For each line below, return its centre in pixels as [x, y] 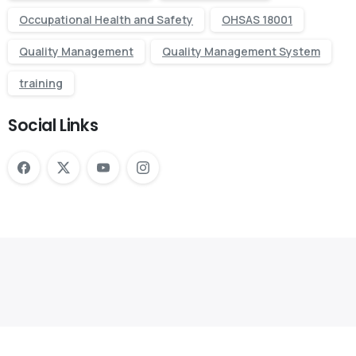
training [41, 83]
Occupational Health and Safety [106, 19]
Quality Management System [241, 51]
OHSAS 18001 [257, 19]
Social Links [53, 125]
